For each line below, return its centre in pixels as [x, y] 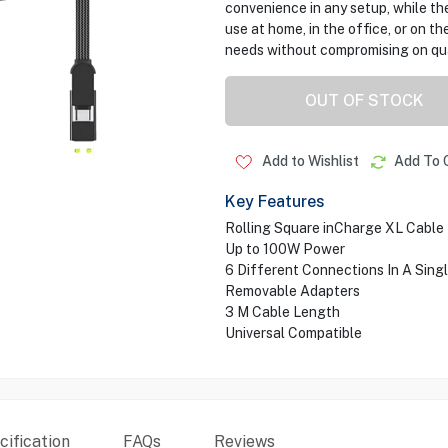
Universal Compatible [293, 333]
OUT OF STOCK [364, 100]
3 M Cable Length [282, 312]
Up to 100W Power [284, 249]
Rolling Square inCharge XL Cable [334, 228]
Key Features [274, 201]
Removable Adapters [292, 291]
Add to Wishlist [308, 161]
